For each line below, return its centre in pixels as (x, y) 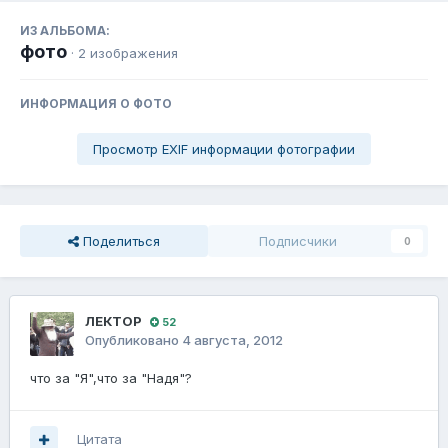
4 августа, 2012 (232, 340)
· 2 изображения (124, 53)
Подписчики (298, 241)
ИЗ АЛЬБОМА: (65, 31)
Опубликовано (133, 340)
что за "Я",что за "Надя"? (111, 378)
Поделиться (119, 241)
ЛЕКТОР (113, 321)
